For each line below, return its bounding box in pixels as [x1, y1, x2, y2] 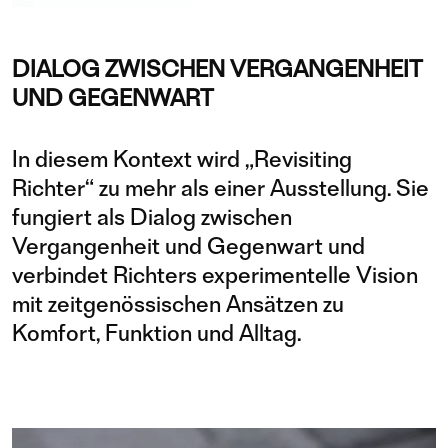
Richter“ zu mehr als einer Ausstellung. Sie [12, 174, 429, 202]
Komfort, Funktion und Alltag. [12, 319, 301, 347]
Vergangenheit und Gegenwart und [12, 232, 365, 260]
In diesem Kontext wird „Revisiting [12, 145, 352, 173]
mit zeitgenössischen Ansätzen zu [12, 290, 344, 318]
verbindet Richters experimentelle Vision [12, 261, 418, 289]
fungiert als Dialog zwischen [12, 203, 292, 231]
